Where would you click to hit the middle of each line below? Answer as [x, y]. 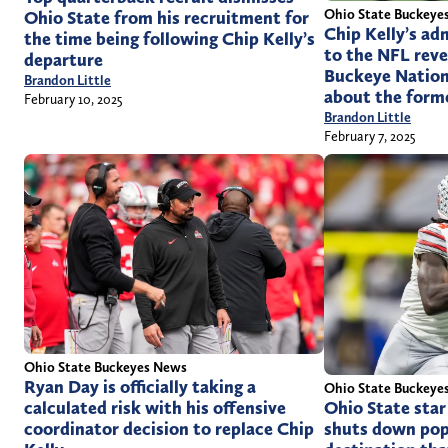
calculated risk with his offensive [155, 407]
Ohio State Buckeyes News [105, 366]
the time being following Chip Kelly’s [169, 38]
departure [63, 59]
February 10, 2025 [73, 98]
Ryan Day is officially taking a [140, 386]
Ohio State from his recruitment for [166, 17]
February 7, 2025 [370, 135]
